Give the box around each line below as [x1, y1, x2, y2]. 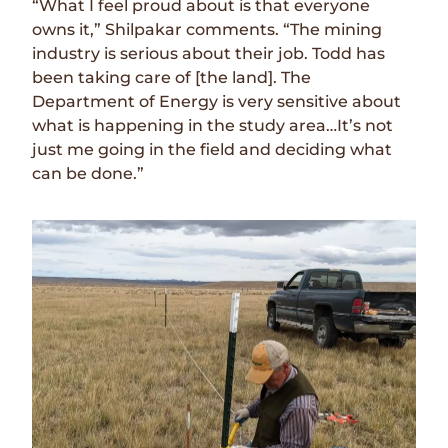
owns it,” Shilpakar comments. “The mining [32, 20, 383, 40]
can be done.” [32, 164, 145, 184]
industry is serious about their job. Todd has [32, 44, 386, 64]
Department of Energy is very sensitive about [32, 92, 402, 112]
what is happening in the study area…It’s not [32, 116, 394, 136]
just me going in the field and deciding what [32, 140, 393, 160]
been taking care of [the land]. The [32, 68, 312, 88]
